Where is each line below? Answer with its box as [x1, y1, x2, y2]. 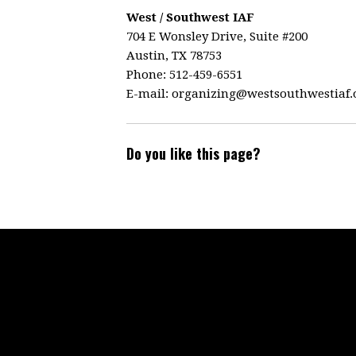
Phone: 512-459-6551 [126, 67, 242, 82]
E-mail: [126, 86, 172, 101]
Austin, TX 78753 [126, 48, 222, 63]
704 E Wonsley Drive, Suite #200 [126, 29, 308, 44]
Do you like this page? [126, 142, 261, 164]
